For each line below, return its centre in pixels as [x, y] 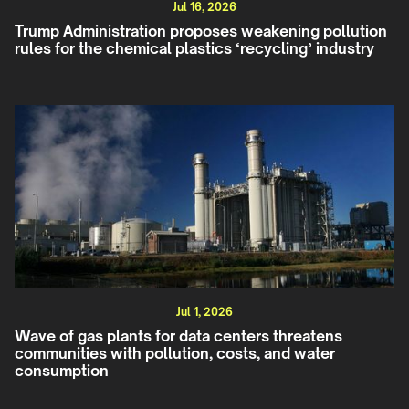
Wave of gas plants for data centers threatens [178, 336]
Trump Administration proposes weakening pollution [201, 31]
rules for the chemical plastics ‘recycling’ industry [194, 48]
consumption [62, 370]
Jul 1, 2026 [204, 311]
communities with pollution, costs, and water [175, 353]
